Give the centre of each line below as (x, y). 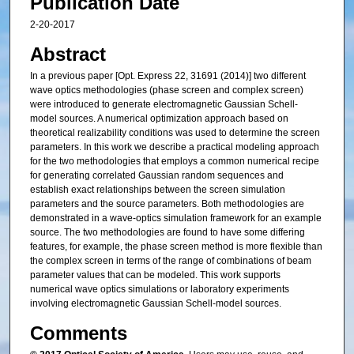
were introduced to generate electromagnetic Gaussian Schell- (164, 104)
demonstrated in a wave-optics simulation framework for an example (175, 218)
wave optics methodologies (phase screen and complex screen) (166, 90)
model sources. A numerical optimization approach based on (159, 119)
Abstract (68, 54)
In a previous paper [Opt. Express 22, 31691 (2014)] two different (168, 76)
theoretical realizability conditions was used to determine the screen (175, 133)
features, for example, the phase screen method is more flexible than (176, 247)
